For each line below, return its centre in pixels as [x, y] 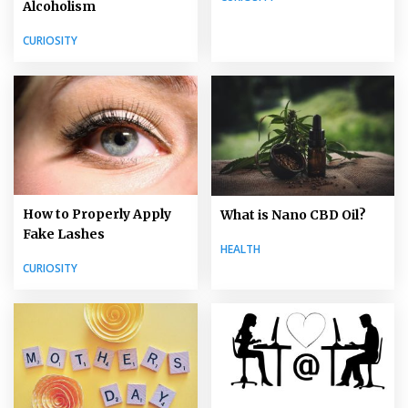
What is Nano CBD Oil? [293, 215]
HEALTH [240, 250]
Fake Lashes [64, 235]
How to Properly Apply [97, 214]
